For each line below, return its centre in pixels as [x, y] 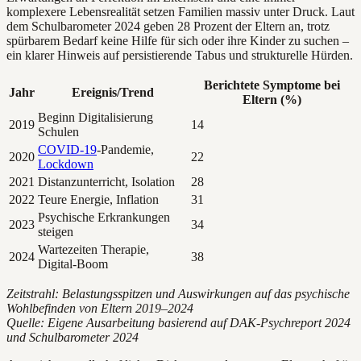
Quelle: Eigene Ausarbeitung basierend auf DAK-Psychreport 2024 [178, 322]
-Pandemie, [125, 149]
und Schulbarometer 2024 [73, 337]
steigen [56, 231]
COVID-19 [67, 149]
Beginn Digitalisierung [95, 117]
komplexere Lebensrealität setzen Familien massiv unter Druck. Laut [180, 11]
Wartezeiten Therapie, [93, 249]
